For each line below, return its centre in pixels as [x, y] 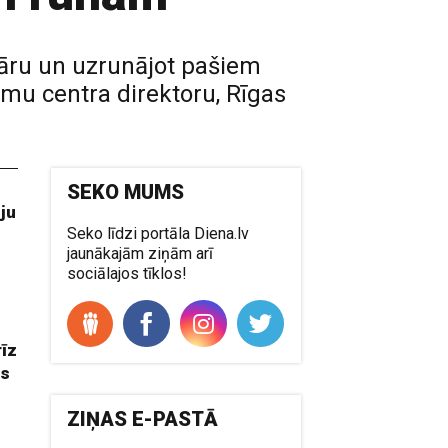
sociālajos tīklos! [127, 273]
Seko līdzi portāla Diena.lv [158, 233]
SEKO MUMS [126, 192]
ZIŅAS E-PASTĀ [143, 419]
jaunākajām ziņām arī [140, 253]
